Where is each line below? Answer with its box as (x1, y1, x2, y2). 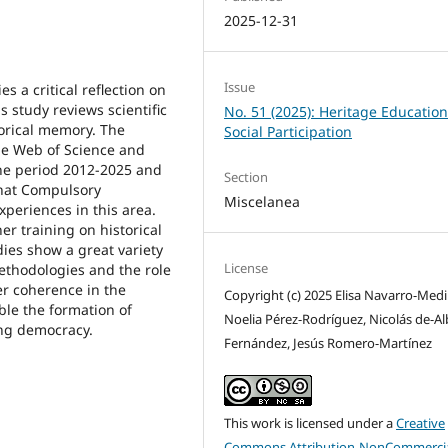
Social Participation (224, 121, 353, 141)
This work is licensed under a (224, 413, 397, 432)
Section (224, 167, 269, 186)
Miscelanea (224, 191, 301, 211)
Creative (396, 413, 446, 432)
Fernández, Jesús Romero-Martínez (224, 333, 433, 352)
